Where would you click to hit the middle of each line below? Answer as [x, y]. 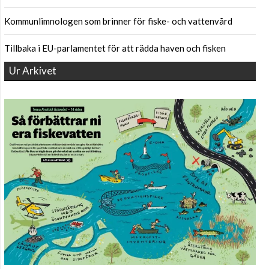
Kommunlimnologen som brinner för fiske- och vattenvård [118, 21]
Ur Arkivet [33, 71]
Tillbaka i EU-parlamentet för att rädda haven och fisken [115, 48]
